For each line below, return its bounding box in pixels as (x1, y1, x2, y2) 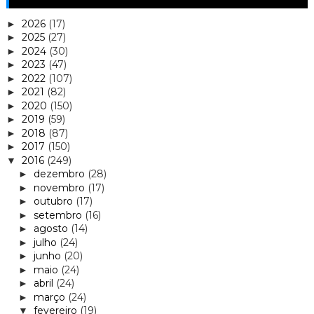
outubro (33, 195, 76, 208)
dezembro (33, 168, 88, 181)
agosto (33, 222, 71, 235)
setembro (33, 208, 85, 221)
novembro (33, 181, 88, 194)
